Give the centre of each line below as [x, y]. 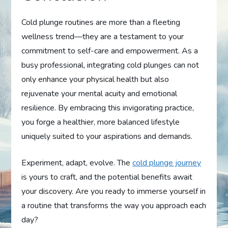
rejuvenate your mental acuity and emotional [99, 94]
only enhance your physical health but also [95, 80]
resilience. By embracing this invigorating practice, [108, 108]
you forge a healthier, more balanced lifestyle [101, 122]
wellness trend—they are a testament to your [103, 37]
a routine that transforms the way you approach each [114, 206]
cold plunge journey [167, 163]
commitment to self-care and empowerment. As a [110, 51]
